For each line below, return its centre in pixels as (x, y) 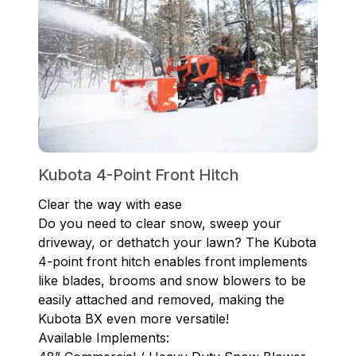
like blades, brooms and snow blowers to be (172, 281)
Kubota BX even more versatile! (135, 319)
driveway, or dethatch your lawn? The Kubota (177, 243)
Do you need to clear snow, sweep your (160, 224)
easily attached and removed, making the (161, 300)
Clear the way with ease (110, 205)
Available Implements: (104, 338)
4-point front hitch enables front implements (173, 262)
